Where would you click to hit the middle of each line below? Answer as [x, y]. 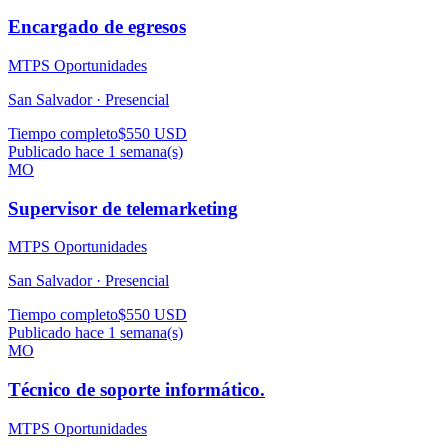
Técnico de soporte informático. [136, 390]
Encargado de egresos [97, 27]
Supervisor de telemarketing [123, 208]
